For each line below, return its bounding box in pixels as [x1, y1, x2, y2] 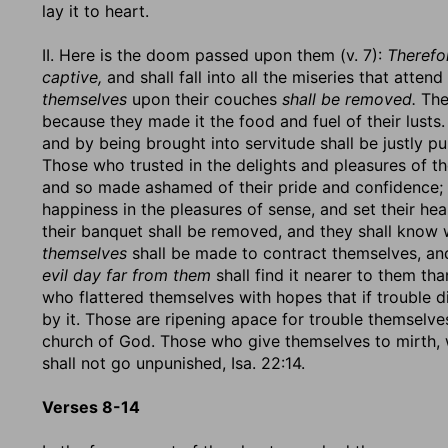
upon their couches [127, 89, 282, 109]
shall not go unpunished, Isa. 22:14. [42, 353, 305, 373]
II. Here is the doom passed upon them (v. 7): [42, 45, 387, 65]
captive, [42, 67, 102, 87]
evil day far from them [42, 265, 211, 285]
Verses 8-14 [42, 397, 140, 417]
